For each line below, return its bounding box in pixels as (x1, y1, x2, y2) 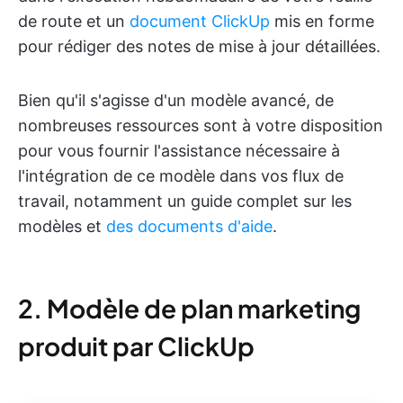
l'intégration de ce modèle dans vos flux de (18, 166, 344, 185)
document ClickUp (130, 11, 270, 31)
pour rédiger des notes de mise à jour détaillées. (18, 36, 381, 56)
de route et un (18, 11, 130, 31)
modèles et (18, 216, 106, 236)
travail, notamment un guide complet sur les (18, 191, 352, 210)
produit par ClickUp (18, 329, 255, 362)
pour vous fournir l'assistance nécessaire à (18, 140, 340, 160)
